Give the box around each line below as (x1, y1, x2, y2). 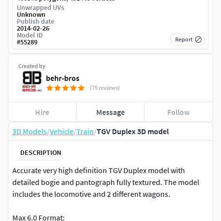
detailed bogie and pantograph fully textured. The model (12, 177, 199, 187)
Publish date (17, 17, 54, 26)
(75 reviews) (90, 84, 120, 92)
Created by (18, 62, 45, 70)
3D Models (12, 126, 47, 137)
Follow (167, 107, 190, 117)
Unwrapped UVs (17, 3, 64, 12)
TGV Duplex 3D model (97, 126, 169, 137)
